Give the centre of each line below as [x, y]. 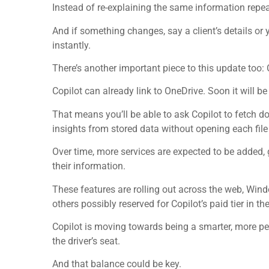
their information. [89, 166]
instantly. [71, 45]
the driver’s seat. [86, 241]
